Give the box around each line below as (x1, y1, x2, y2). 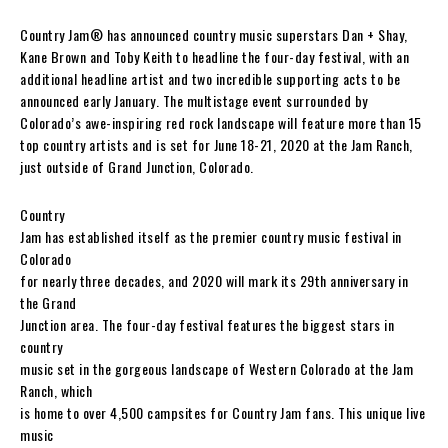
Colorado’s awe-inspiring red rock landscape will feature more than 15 (20, 111, 422, 133)
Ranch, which (20, 379, 92, 401)
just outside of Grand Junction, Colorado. (20, 155, 254, 177)
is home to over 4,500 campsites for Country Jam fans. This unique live (20, 401, 425, 423)
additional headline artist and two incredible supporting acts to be (20, 67, 401, 89)
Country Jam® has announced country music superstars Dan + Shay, (20, 23, 408, 45)
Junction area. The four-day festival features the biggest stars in (20, 313, 394, 335)
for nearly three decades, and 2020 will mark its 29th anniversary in (20, 269, 408, 291)
